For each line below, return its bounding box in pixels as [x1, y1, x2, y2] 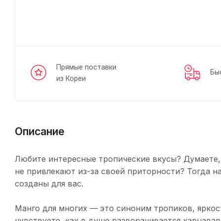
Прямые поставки [56, 63, 116, 71]
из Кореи [56, 74, 86, 82]
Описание [15, 124, 65, 138]
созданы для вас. [15, 178, 83, 188]
